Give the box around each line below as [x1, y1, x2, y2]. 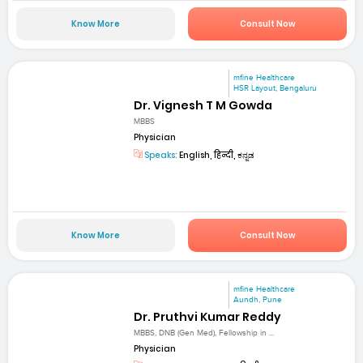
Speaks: [143, 149, 178, 162]
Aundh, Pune [233, 294, 283, 305]
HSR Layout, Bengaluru [233, 83, 318, 93]
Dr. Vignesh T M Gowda [134, 97, 273, 114]
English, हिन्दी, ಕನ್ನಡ [177, 149, 255, 162]
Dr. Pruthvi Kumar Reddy [134, 308, 282, 325]
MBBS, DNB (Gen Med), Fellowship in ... [134, 328, 275, 339]
